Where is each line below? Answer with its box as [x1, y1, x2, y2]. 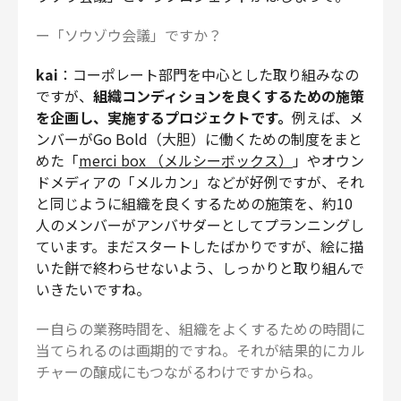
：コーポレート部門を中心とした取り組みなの [58, 63, 359, 85]
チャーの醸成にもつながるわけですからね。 [36, 360, 321, 382]
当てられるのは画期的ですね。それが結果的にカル [36, 338, 365, 361]
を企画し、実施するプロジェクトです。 [36, 106, 292, 128]
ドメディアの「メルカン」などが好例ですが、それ [36, 170, 364, 192]
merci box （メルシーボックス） [79, 149, 293, 171]
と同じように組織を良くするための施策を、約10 [36, 192, 353, 214]
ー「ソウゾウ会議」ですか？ [36, 23, 222, 46]
